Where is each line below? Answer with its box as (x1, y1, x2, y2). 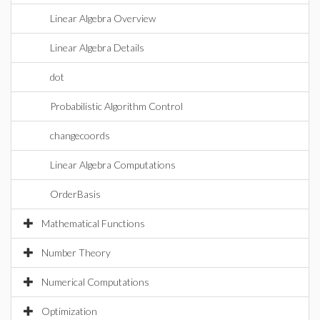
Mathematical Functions (41, 217, 145, 229)
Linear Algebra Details (50, 41, 144, 54)
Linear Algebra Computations (50, 159, 176, 171)
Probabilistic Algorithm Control (50, 100, 183, 112)
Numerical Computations (41, 276, 149, 288)
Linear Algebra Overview (50, 12, 156, 24)
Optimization (41, 305, 97, 317)
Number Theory (41, 246, 111, 259)
